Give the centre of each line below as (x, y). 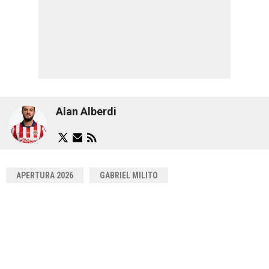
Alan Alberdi (86, 111)
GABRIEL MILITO (129, 175)
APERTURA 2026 (45, 175)
